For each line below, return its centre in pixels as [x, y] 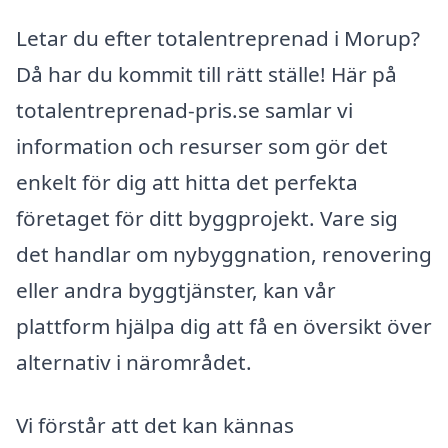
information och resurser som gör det [202, 145]
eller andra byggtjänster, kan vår [176, 289]
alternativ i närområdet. [134, 361]
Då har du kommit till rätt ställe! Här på [206, 73]
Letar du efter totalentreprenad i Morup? [218, 37]
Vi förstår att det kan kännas [155, 425]
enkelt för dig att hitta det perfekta [187, 181]
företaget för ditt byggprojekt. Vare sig [207, 217]
